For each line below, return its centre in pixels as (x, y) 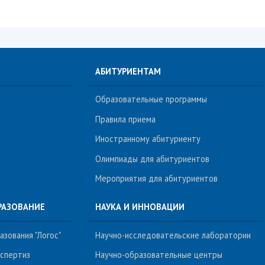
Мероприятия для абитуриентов (157, 179)
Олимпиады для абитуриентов (153, 159)
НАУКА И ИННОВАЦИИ (140, 206)
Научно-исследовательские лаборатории (173, 235)
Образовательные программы (151, 99)
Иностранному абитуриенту (148, 139)
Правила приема (126, 119)
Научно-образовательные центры (159, 255)
